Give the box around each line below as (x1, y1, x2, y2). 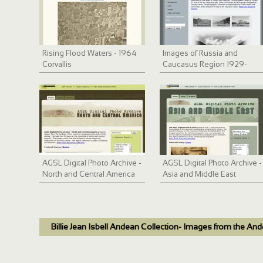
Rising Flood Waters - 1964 (42, 49, 137, 58)
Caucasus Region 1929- (163, 60, 248, 69)
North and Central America (42, 170, 136, 179)
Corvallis (42, 60, 72, 69)
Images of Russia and (163, 49, 238, 58)
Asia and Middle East (163, 170, 237, 179)
